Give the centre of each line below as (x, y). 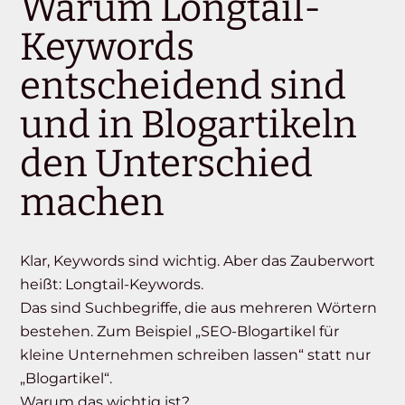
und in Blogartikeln (189, 125)
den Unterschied (167, 164)
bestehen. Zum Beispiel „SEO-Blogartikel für (180, 332)
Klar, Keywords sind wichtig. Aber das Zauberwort (198, 261)
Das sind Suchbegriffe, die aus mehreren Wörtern (199, 308)
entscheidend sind (184, 86)
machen (93, 203)
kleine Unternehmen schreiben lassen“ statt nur (196, 355)
